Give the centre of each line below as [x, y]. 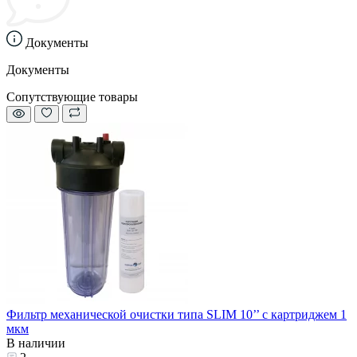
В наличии [36, 343]
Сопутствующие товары [72, 97]
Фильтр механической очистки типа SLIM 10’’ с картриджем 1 [177, 315]
